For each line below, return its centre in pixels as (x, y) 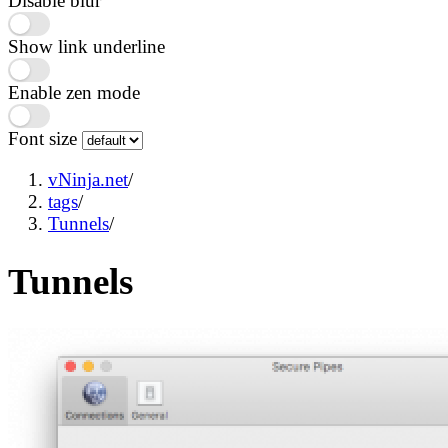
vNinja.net (88, 179)
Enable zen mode (74, 93)
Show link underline (86, 47)
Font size (45, 139)
